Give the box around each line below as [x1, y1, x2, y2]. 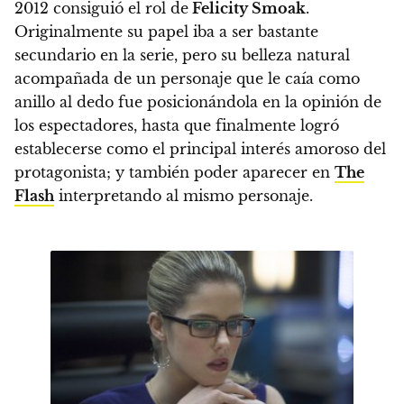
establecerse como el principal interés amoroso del [14, 139, 386, 158]
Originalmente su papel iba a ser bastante [14, 22, 318, 41]
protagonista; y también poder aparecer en [14, 162, 335, 181]
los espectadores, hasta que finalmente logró [14, 115, 339, 134]
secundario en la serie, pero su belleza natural [14, 45, 350, 64]
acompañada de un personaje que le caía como [14, 69, 360, 87]
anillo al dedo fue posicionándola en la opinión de [14, 92, 381, 111]
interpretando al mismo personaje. [54, 186, 313, 205]
